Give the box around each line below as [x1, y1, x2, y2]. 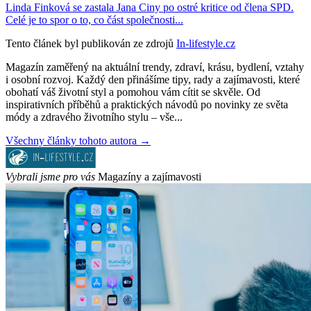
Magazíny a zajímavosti [98, 170, 201, 183]
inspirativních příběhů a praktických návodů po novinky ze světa [6, 98, 288, 110]
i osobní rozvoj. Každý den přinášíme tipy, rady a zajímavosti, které [6, 73, 300, 85]
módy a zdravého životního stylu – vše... [6, 110, 183, 123]
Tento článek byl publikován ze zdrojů [6, 37, 174, 49]
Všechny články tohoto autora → [6, 134, 151, 146]
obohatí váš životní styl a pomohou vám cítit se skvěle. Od [6, 85, 260, 98]
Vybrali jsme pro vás [6, 170, 95, 183]
